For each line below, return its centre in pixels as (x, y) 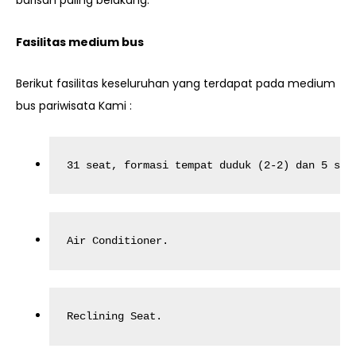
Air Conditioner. (118, 241)
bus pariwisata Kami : (74, 106)
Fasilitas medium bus (80, 42)
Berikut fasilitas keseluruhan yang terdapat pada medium (176, 84)
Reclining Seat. (115, 317)
